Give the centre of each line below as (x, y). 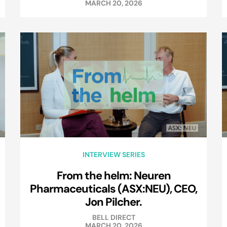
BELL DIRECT (113, 218)
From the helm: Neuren (113, 176)
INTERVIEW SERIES (113, 155)
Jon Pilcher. (113, 202)
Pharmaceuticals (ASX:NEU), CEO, (113, 189)
